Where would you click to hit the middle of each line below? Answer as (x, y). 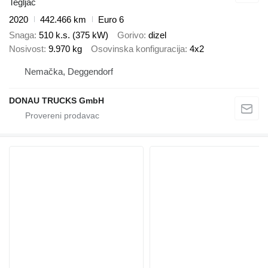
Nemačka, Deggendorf (69, 71)
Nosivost (26, 49)
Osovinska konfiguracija (138, 49)
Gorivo (130, 35)
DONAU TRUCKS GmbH (57, 100)
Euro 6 (111, 19)
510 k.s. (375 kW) (74, 35)
